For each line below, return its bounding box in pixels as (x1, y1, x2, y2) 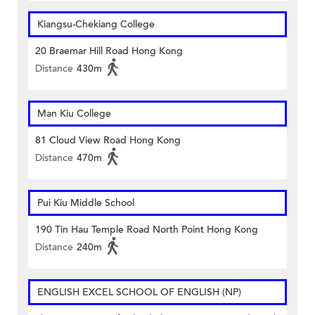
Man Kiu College (37, 107, 111, 121)
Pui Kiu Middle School (37, 196, 134, 210)
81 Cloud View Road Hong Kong (35, 134, 181, 148)
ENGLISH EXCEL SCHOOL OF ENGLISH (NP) (37, 285, 241, 300)
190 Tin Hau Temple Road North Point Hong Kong (35, 223, 258, 237)
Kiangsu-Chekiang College (37, 18, 155, 32)
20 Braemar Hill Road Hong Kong (35, 44, 183, 58)
